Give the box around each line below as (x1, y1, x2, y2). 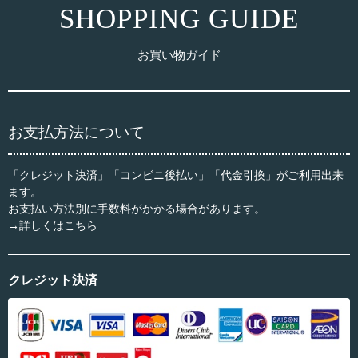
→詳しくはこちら (8, 220, 97, 232)
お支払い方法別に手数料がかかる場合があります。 (8, 203, 265, 215)
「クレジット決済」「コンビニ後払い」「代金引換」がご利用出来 (8, 169, 344, 181)
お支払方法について (8, 124, 145, 141)
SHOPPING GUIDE (59, 3, 299, 34)
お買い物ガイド (137, 49, 221, 62)
